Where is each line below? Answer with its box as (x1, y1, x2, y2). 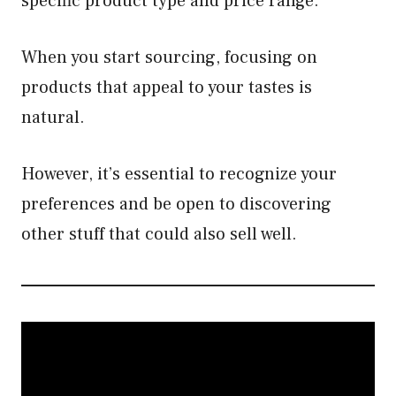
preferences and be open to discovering (21, 193, 331, 216)
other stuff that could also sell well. (21, 223, 301, 246)
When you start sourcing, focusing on (21, 46, 317, 69)
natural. (21, 106, 89, 129)
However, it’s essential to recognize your (21, 163, 337, 186)
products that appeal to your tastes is (21, 76, 312, 99)
